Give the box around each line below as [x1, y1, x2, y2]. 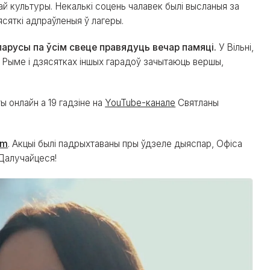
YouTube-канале [105, 97, 176, 109]
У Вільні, [216, 42, 254, 54]
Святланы [175, 97, 219, 109]
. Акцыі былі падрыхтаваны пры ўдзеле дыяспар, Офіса [8, 138, 243, 150]
